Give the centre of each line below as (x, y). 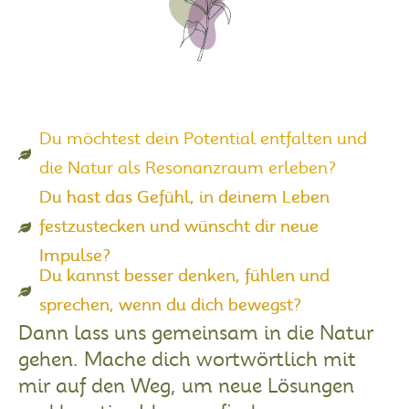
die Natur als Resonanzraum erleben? (187, 169)
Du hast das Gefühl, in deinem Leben (184, 199)
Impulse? (74, 257)
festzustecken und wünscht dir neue (178, 228)
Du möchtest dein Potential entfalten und (203, 140)
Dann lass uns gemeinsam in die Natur (196, 334)
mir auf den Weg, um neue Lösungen (186, 387)
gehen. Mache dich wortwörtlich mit (187, 361)
